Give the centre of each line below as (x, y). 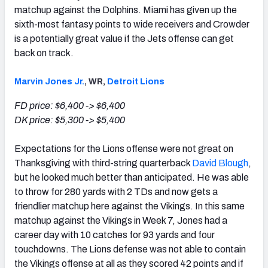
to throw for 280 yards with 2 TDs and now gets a (116, 191)
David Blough (220, 163)
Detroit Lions (136, 81)
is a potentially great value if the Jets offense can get (124, 38)
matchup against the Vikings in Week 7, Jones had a (121, 220)
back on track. (44, 53)
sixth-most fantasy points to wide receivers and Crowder (132, 24)
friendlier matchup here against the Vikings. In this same (130, 206)
